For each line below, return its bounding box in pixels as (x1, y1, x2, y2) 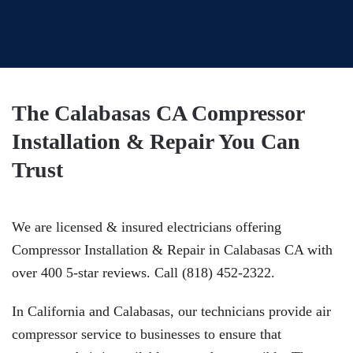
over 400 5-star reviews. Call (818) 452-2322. (12, 265, 275, 281)
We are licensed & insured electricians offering (12, 219, 281, 235)
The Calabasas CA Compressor (12, 101, 304, 125)
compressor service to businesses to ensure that (12, 326, 281, 342)
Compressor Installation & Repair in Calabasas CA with (12, 242, 333, 258)
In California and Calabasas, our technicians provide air (12, 303, 331, 319)
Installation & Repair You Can (12, 129, 300, 154)
